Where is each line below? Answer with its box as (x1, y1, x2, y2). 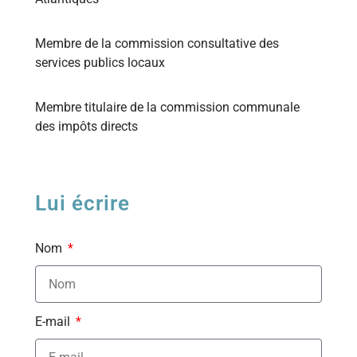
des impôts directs (35, 118, 138, 134)
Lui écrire (35, 190, 130, 215)
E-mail (35, 313, 73, 329)
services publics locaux (35, 54, 165, 70)
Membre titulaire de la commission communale (35, 99, 300, 115)
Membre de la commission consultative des (35, 35, 279, 51)
